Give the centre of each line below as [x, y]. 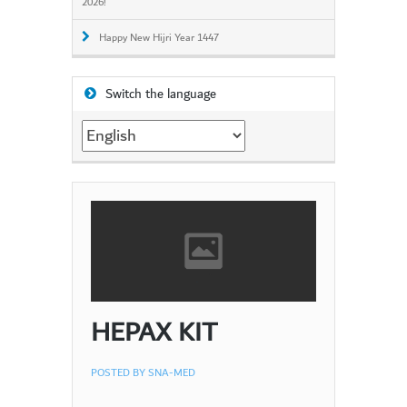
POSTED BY [119, 372]
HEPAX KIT [154, 333]
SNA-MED [172, 372]
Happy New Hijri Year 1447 [159, 38]
